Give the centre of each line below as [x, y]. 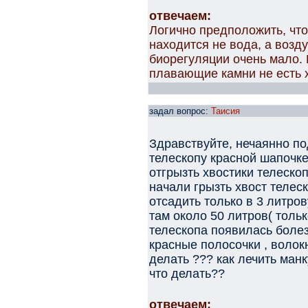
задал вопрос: [180, 111]
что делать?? [187, 274]
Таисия [225, 111]
